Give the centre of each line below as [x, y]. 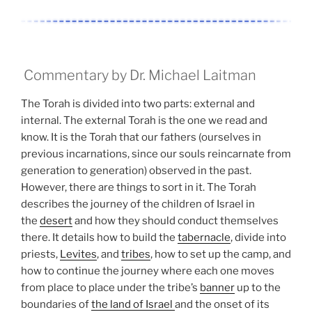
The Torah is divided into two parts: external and [138, 104]
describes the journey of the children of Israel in [138, 204]
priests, [40, 255]
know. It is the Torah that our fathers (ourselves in [141, 138]
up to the [258, 288]
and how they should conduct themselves [175, 221]
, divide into [258, 238]
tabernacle [204, 238]
